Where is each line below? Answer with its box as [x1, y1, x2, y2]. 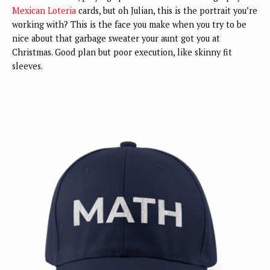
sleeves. [12, 60, 43, 72]
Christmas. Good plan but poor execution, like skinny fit [12, 46, 232, 58]
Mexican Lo [12, 5, 57, 17]
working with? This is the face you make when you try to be [12, 19, 246, 31]
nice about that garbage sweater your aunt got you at [12, 33, 220, 45]
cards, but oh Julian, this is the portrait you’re [76, 5, 257, 17]
